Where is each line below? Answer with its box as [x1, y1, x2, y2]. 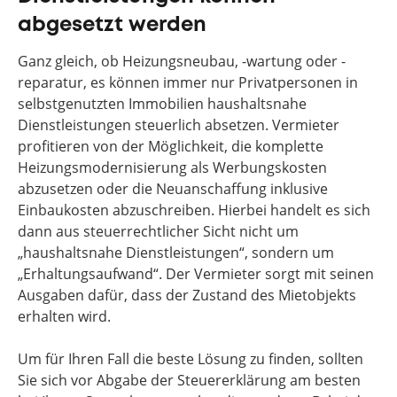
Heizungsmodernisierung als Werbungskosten [18, 158, 327, 177]
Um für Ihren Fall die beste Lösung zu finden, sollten [18, 349, 363, 369]
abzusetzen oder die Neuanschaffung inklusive [18, 179, 328, 198]
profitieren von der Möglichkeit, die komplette [18, 136, 323, 156]
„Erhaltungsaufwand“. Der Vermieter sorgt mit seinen [18, 264, 374, 284]
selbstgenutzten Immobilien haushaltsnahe [18, 94, 307, 113]
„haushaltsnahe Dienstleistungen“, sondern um [18, 243, 334, 262]
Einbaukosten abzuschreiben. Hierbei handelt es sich [18, 200, 370, 220]
